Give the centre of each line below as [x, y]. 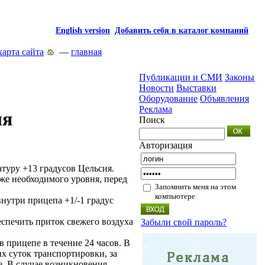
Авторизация [166, 145]
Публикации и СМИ [181, 77]
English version [83, 30]
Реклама [156, 109]
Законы [240, 77]
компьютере [175, 196]
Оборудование [168, 98]
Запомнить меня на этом [195, 187]
